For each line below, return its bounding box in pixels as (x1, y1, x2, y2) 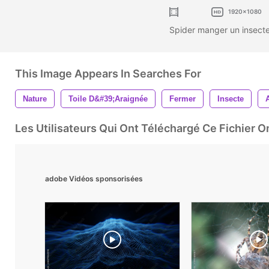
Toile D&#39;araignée (68, 94, 148, 103)
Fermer (169, 94, 196, 103)
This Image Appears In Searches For (15, 67, 201, 80)
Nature (23, 94, 47, 103)
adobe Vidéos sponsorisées (45, 174, 143, 183)
